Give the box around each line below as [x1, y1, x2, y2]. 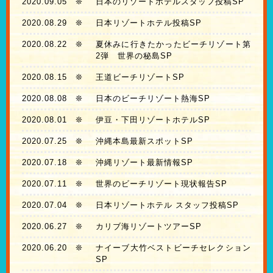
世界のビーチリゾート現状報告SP [95, 179, 227, 189]
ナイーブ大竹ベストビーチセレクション [95, 243, 251, 253]
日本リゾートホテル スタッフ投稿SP [95, 200, 239, 210]
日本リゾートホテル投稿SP [95, 18, 202, 28]
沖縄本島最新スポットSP [95, 136, 193, 146]
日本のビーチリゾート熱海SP [95, 94, 210, 104]
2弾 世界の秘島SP [95, 51, 172, 61]
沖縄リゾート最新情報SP [95, 158, 193, 168]
